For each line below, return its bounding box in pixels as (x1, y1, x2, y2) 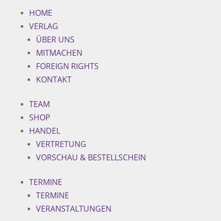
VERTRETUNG (36, 139, 86, 149)
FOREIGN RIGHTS (36, 61, 99, 72)
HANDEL (29, 125, 60, 136)
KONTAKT (36, 74, 72, 85)
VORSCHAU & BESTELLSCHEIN (36, 152, 146, 163)
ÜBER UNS (36, 34, 74, 45)
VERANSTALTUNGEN (36, 203, 111, 214)
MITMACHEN (36, 47, 82, 58)
